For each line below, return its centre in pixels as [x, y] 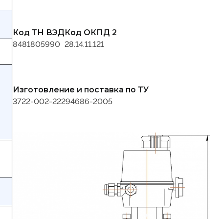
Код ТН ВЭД [39, 33]
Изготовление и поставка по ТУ [81, 90]
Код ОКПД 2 [91, 33]
